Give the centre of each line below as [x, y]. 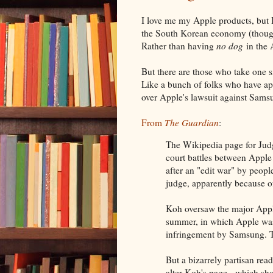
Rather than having [179, 45]
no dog [230, 45]
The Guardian [192, 122]
